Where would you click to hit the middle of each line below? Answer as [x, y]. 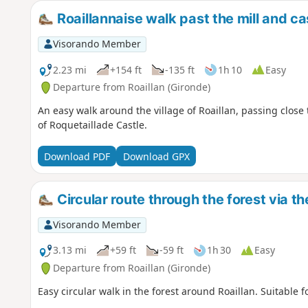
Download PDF [77, 156]
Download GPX [156, 156]
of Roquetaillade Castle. [92, 125]
